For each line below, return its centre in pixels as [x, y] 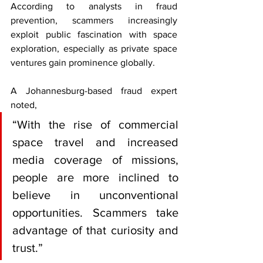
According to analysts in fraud [94, 6]
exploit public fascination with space [94, 34]
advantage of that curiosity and [95, 230]
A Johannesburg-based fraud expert [94, 91]
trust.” [28, 248]
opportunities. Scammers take [95, 213]
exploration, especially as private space [94, 48]
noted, [25, 105]
